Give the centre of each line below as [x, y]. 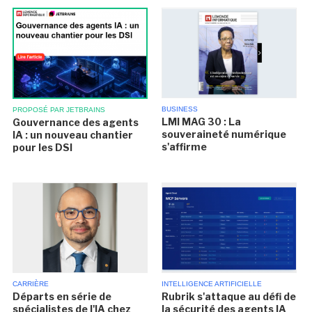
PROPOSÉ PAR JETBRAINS [59, 109]
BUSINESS [179, 109]
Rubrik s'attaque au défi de [228, 296]
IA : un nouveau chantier [73, 134]
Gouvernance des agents [76, 122]
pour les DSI [43, 147]
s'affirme [184, 147]
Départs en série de [62, 296]
